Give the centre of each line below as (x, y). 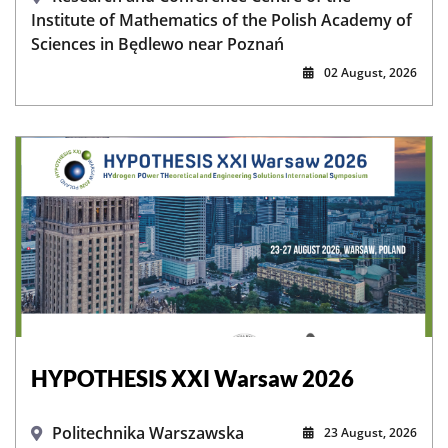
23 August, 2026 (370, 433)
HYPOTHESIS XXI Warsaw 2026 (192, 379)
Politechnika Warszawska (148, 433)
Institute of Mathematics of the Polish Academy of (221, 20)
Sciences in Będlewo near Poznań (157, 44)
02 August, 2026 (370, 73)
